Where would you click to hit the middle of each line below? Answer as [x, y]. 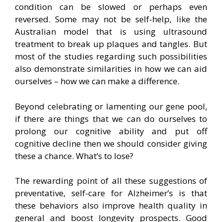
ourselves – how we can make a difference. [97, 81]
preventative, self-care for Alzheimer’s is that [111, 193]
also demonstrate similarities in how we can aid [111, 69]
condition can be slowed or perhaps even [111, 7]
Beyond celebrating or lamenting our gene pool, [111, 106]
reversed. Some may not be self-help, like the [111, 19]
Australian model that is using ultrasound [111, 32]
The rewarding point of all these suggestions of [111, 181]
